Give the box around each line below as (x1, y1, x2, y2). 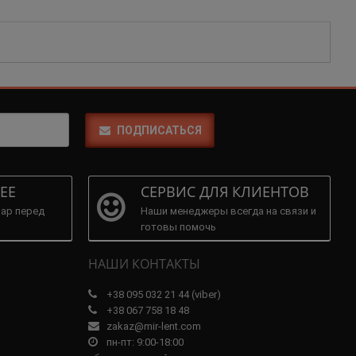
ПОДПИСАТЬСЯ (117, 123, 203, 137)
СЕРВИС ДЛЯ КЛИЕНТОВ (141, 181, 309, 201)
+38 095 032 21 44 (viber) (104, 288, 221, 300)
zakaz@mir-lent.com (104, 319, 201, 332)
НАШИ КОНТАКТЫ (88, 254, 200, 273)
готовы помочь (141, 220, 216, 233)
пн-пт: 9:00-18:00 (104, 335, 184, 348)
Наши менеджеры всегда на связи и (141, 204, 316, 217)
